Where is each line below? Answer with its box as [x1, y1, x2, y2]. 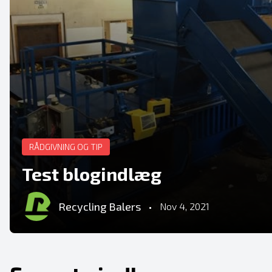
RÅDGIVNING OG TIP [29, 141, 103, 152]
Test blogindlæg [22, 163, 161, 185]
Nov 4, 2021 [160, 200, 209, 212]
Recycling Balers [58, 199, 141, 213]
